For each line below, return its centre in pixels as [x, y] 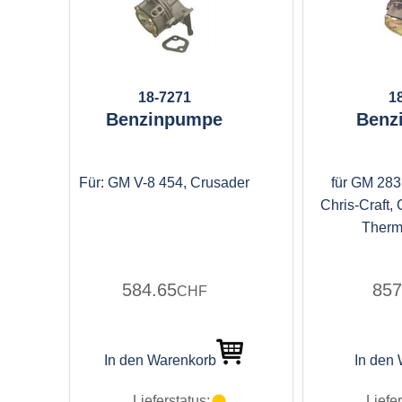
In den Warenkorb [160, 360]
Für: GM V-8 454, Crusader [164, 183]
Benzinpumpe [164, 119]
